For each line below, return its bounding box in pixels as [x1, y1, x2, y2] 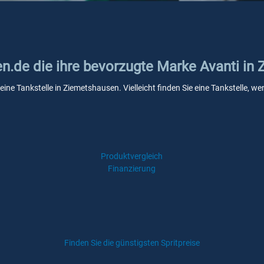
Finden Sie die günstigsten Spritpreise [64, 238, 200, 247]
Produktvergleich [101, 151, 163, 161]
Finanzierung [108, 164, 156, 173]
